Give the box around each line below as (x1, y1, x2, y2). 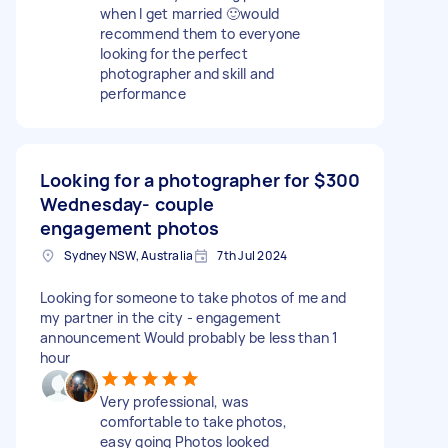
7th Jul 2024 (217, 246, 288, 264)
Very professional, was (100, 391, 249, 411)
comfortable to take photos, (100, 411, 287, 431)
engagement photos (40, 215, 220, 240)
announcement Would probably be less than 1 (40, 327, 339, 347)
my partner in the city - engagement (40, 307, 281, 327)
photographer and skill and (100, 63, 275, 83)
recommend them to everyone (100, 23, 301, 43)
